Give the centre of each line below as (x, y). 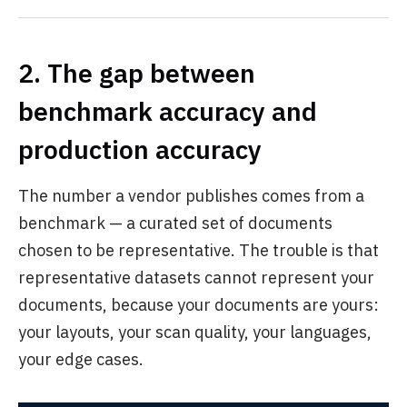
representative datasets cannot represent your (196, 277)
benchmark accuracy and (168, 111)
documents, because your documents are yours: (199, 304)
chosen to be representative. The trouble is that (199, 250)
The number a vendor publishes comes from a (191, 195)
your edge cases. (81, 359)
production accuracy (140, 149)
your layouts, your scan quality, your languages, (195, 332)
